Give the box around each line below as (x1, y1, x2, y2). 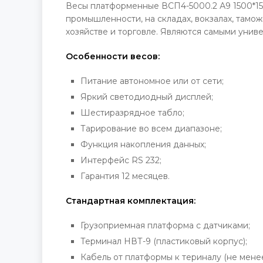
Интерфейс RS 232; (80, 154, 161, 166)
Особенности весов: (66, 50, 160, 62)
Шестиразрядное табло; (80, 107, 184, 118)
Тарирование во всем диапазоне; (80, 123, 222, 134)
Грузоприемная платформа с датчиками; (80, 220, 250, 231)
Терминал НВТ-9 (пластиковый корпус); (80, 235, 247, 247)
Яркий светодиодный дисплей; (80, 91, 213, 102)
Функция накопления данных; (80, 139, 206, 150)
